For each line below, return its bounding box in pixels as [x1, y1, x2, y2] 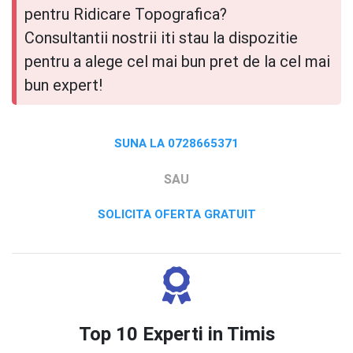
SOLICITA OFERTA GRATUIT [97, 206, 256, 221]
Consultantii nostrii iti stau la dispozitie [24, 28, 298, 47]
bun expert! [24, 75, 103, 95]
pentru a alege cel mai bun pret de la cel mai [24, 51, 330, 71]
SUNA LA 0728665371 [114, 136, 239, 150]
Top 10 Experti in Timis [78, 322, 275, 345]
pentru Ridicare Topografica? [24, 4, 227, 24]
